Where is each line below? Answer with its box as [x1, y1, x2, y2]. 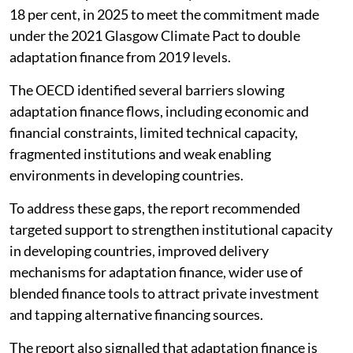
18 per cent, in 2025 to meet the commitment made [9, 5, 319, 23]
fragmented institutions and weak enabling [9, 144, 271, 162]
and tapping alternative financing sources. [9, 305, 263, 323]
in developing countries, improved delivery [9, 241, 269, 259]
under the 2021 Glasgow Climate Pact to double [9, 26, 300, 44]
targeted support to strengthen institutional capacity [9, 220, 333, 238]
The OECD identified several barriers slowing [9, 80, 284, 98]
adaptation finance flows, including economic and [9, 102, 309, 120]
